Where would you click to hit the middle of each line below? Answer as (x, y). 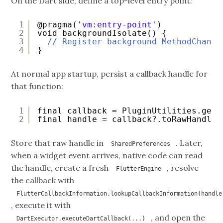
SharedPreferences (141, 144)
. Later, (189, 143)
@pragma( (57, 25)
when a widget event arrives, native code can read (107, 155)
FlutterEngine (139, 168)
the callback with (44, 180)
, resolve (183, 167)
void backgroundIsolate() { (102, 33)
